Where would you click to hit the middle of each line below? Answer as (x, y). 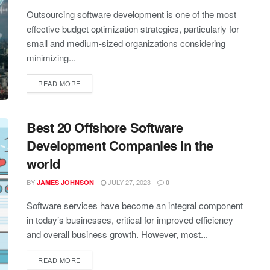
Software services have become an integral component (135, 206)
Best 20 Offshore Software (105, 127)
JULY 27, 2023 (128, 182)
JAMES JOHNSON (65, 183)
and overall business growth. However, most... (117, 234)
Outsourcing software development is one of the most (131, 14)
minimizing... (51, 58)
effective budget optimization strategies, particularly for (133, 29)
